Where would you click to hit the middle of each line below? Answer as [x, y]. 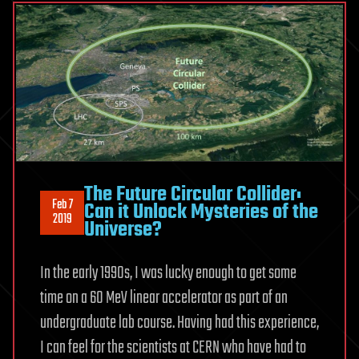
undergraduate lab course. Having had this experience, [179, 323]
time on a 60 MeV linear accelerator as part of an [164, 298]
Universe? [123, 230]
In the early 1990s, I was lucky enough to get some [168, 274]
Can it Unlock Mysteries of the [201, 213]
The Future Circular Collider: [193, 195]
